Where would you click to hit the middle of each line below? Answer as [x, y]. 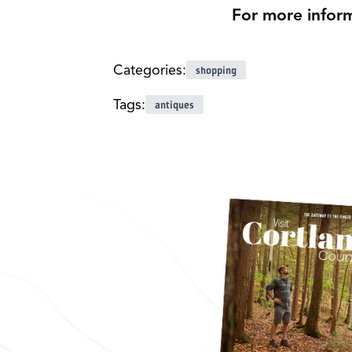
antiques [174, 104]
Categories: [150, 70]
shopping [216, 70]
